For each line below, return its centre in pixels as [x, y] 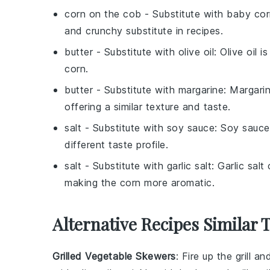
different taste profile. [116, 144]
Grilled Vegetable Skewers [114, 256]
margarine [201, 89]
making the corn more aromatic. [140, 182]
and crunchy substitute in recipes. [144, 30]
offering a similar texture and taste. [148, 106]
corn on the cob [103, 14]
